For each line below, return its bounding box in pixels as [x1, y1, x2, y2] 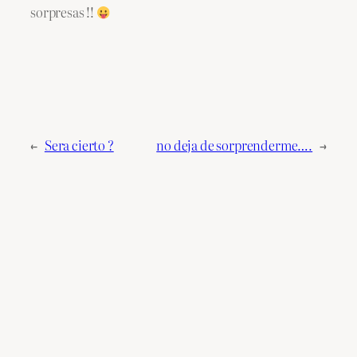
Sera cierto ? [44, 135, 114, 155]
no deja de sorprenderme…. [156, 135, 313, 155]
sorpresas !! [30, 2, 96, 22]
